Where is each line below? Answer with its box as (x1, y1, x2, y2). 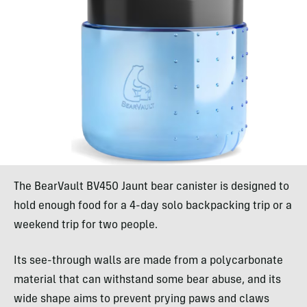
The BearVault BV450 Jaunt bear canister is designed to (14, 182, 289, 193)
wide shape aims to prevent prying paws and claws (14, 294, 269, 306)
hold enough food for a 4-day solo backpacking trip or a (14, 201, 292, 212)
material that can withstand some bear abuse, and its (14, 275, 281, 286)
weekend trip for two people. (14, 220, 158, 232)
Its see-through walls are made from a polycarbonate (14, 256, 283, 267)
